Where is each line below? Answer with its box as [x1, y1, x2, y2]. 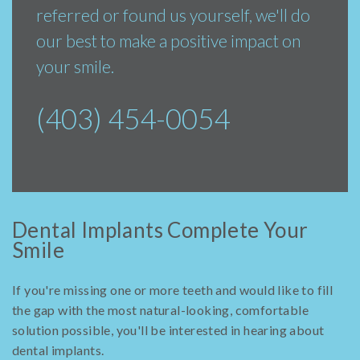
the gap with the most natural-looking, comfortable [12, 302, 309, 318]
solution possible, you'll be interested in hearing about [12, 322, 325, 338]
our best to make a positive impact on [36, 31, 301, 51]
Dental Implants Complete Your [12, 217, 309, 243]
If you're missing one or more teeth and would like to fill [12, 282, 333, 298]
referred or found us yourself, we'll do [36, 5, 310, 26]
